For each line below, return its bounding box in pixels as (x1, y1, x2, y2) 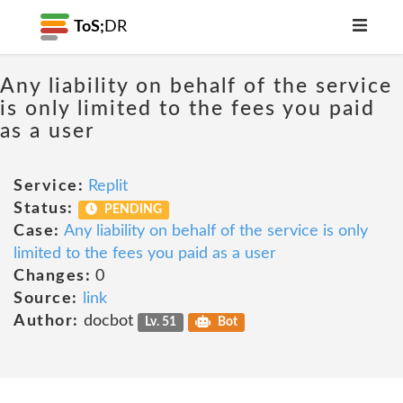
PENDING (102, 203, 163, 216)
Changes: (13, 268, 91, 284)
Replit (88, 178, 128, 194)
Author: (13, 313, 79, 329)
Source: (13, 291, 78, 307)
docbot (78, 313, 138, 329)
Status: (13, 201, 74, 217)
